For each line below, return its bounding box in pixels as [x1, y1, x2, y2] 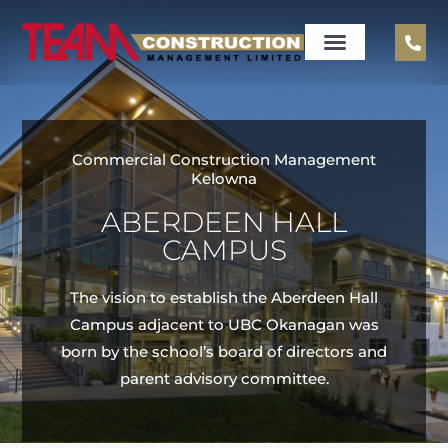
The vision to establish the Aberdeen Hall [70, 287, 378, 307]
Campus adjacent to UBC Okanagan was [69, 314, 379, 334]
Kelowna [191, 168, 257, 188]
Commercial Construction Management [72, 149, 376, 169]
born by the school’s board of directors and [61, 341, 387, 361]
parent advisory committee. [119, 368, 329, 388]
